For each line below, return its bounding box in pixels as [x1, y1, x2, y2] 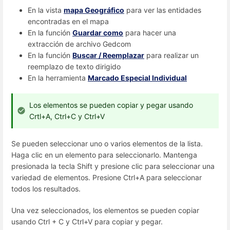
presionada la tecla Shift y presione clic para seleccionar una [11, 162, 215, 171]
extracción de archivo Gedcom [28, 39, 131, 48]
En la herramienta [28, 73, 88, 82]
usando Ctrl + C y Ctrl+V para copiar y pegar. [11, 217, 163, 226]
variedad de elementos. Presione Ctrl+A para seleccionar [11, 173, 202, 182]
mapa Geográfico [64, 5, 124, 14]
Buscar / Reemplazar [72, 50, 144, 60]
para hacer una [123, 28, 176, 37]
